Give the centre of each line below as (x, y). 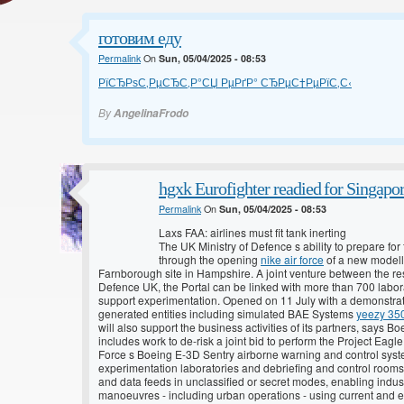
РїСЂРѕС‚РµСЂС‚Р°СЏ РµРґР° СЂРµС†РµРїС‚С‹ (225, 82)
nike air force (292, 260)
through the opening (210, 260)
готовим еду (140, 38)
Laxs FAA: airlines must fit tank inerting (252, 233)
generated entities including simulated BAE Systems (227, 314)
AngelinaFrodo (151, 114)
